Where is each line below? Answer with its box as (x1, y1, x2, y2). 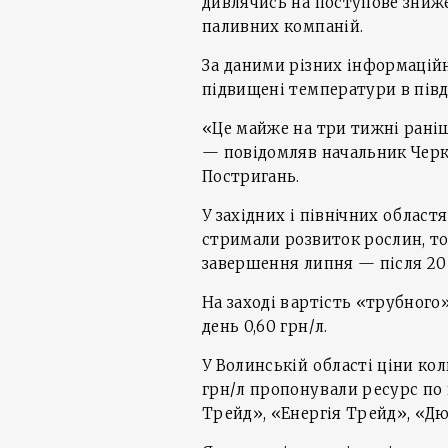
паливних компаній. (202, 17, 364, 36)
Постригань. (202, 167, 300, 186)
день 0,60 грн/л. (202, 317, 328, 336)
